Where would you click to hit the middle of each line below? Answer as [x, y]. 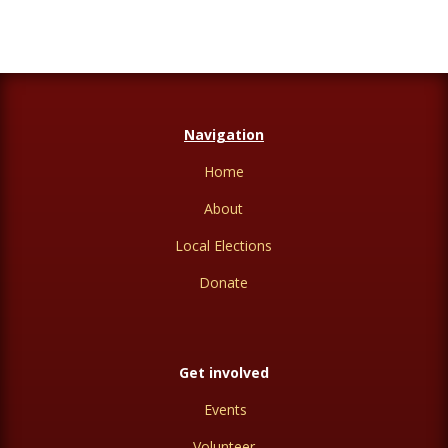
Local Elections [224, 246]
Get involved [223, 373]
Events [226, 410]
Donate [224, 283]
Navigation [223, 135]
